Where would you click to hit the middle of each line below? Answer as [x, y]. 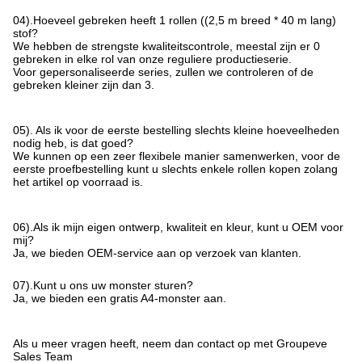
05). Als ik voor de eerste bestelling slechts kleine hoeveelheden [176, 130]
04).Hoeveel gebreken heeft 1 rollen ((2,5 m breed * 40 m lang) [175, 20]
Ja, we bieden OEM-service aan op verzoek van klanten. [157, 253]
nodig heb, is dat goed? [73, 143]
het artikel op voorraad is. [78, 182]
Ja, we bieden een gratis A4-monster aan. [120, 298]
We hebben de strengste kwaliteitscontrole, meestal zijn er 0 [166, 46]
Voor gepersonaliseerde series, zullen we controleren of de [163, 72]
